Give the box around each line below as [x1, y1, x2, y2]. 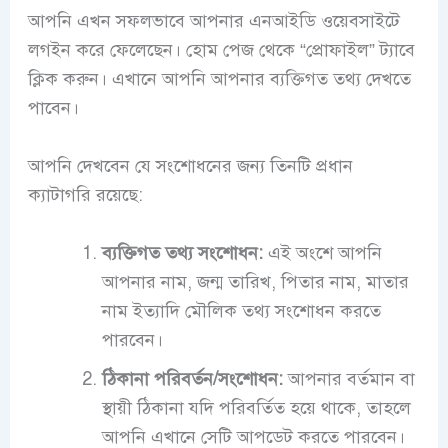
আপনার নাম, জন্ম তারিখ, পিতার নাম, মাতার [101, 270, 409, 293]
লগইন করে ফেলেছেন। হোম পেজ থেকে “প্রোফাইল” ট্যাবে [27, 39, 415, 62]
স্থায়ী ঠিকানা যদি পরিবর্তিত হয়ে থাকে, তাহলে [101, 396, 411, 419]
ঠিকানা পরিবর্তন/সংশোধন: [101, 367, 283, 390]
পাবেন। [27, 97, 79, 120]
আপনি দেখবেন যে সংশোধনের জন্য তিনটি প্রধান [27, 155, 353, 177]
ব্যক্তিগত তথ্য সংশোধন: [101, 241, 263, 264]
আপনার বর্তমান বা [282, 367, 415, 390]
